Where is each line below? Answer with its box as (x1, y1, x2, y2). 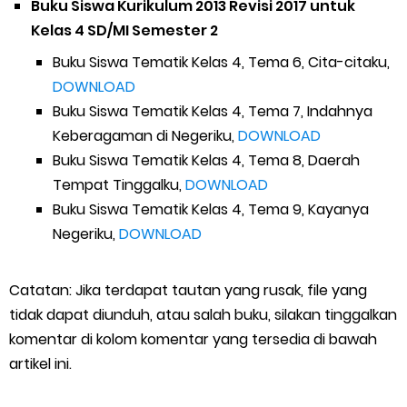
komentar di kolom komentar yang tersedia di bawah (9, 329, 377, 350)
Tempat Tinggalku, (53, 174, 185, 195)
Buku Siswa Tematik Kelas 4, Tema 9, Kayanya (53, 199, 369, 220)
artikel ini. (9, 353, 72, 374)
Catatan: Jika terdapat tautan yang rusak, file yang (9, 280, 367, 301)
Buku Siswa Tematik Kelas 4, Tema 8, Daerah (53, 150, 360, 171)
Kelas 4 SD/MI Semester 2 (31, 20, 218, 41)
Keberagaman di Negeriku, (53, 125, 238, 146)
